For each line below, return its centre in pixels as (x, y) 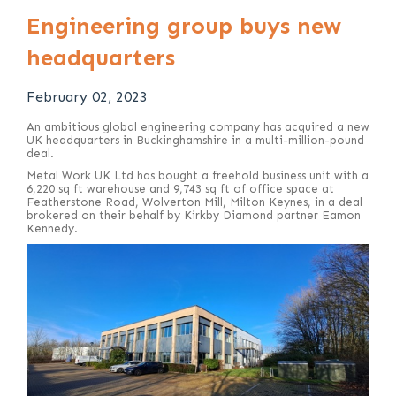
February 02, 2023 (87, 97)
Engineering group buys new (184, 27)
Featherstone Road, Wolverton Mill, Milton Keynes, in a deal (194, 202)
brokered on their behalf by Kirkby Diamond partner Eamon (194, 216)
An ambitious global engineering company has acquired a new (198, 127)
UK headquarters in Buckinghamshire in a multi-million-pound (195, 141)
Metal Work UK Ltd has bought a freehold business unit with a (198, 176)
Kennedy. (52, 229)
